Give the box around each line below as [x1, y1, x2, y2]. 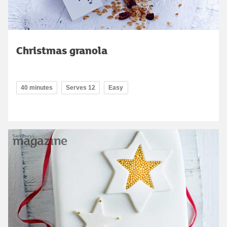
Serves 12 [66, 84, 95, 91]
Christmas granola [16, 42, 107, 58]
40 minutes [21, 84, 53, 91]
